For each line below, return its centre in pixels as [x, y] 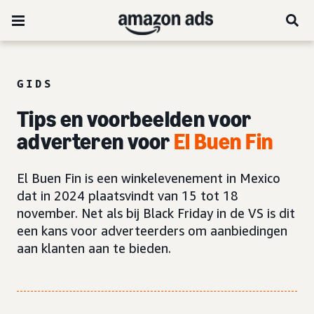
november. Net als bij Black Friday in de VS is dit [156, 213]
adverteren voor [96, 142]
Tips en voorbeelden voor [134, 119]
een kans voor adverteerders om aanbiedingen [152, 231]
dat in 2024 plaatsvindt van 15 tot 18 [128, 196]
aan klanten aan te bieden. [94, 248]
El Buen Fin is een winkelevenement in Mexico [149, 178]
